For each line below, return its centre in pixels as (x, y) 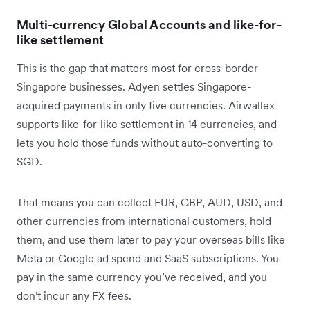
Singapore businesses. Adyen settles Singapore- (134, 87)
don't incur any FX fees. (74, 296)
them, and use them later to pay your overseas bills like (151, 240)
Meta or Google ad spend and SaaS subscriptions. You (148, 258)
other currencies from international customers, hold (144, 221)
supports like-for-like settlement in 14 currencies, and (147, 124)
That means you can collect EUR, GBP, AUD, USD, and (149, 202)
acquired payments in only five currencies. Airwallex (146, 106)
